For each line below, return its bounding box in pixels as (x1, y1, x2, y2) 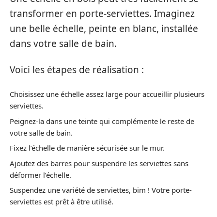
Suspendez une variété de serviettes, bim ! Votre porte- (10, 185, 192, 195)
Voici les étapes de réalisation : (10, 63, 144, 76)
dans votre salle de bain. (10, 37, 117, 50)
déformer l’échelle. (10, 170, 71, 180)
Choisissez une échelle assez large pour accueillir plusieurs (10, 89, 204, 99)
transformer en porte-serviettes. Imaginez (10, 7, 195, 20)
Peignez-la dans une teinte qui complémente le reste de (10, 116, 194, 126)
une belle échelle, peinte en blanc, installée (10, 22, 198, 35)
